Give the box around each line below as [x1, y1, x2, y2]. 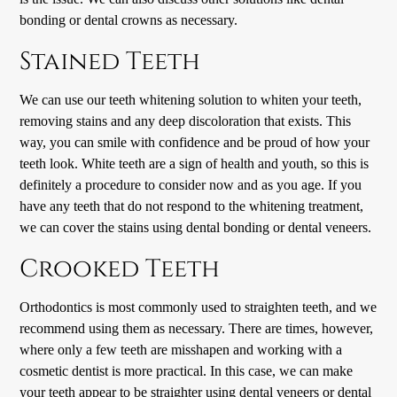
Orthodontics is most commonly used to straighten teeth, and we [19, 299, 378, 316]
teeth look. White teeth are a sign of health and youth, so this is [19, 155, 370, 173]
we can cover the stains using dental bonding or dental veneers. [19, 219, 372, 237]
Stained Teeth [19, 45, 201, 79]
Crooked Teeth [19, 253, 221, 286]
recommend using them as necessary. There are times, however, [19, 320, 374, 338]
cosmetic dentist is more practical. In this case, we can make [19, 362, 354, 380]
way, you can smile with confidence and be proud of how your [19, 134, 370, 152]
